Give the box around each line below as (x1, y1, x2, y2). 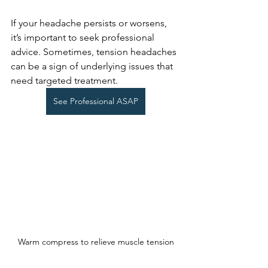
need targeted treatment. (11, 74, 118, 86)
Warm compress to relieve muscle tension (17, 236, 174, 247)
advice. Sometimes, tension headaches (11, 45, 179, 57)
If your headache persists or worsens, (11, 17, 169, 29)
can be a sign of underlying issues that (11, 60, 175, 72)
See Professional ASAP (53, 95, 138, 106)
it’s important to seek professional (11, 31, 157, 43)
